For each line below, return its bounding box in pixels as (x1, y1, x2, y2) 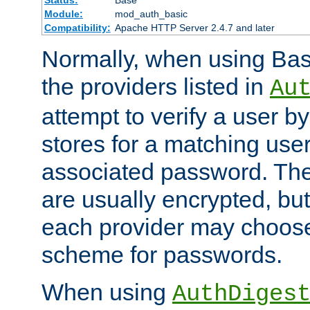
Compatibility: (44, 22, 111, 34)
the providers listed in (42, 73, 270, 100)
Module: (44, 8, 83, 20)
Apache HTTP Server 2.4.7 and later (114, 22, 275, 34)
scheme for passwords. (42, 241, 282, 268)
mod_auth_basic (114, 8, 188, 20)
